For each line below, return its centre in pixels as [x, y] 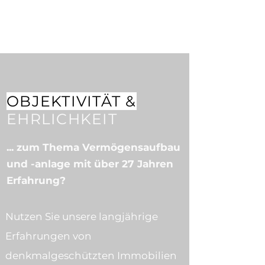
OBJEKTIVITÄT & [72, 101]
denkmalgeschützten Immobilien [91, 256]
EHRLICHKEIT [62, 119]
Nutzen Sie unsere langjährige [82, 216]
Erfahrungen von [49, 236]
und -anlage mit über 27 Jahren [90, 164]
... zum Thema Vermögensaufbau [93, 147]
